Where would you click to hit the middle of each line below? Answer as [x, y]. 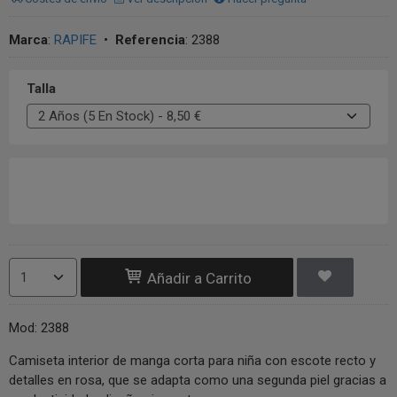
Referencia [150, 39]
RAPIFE [75, 39]
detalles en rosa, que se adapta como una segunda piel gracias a [198, 380]
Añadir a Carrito [197, 278]
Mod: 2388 [39, 327]
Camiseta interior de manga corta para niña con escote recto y [109, 360]
